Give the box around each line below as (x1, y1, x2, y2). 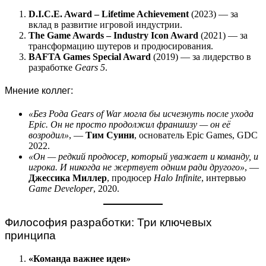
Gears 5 (75, 62, 105, 72)
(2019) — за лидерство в (151, 51, 251, 62)
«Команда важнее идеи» (28, 253, 131, 264)
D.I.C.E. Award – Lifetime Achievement (28, 8, 189, 19)
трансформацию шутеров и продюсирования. (28, 40, 213, 51)
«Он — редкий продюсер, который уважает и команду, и (28, 151, 258, 162)
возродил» (28, 130, 69, 141)
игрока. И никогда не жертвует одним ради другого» (28, 162, 245, 173)
